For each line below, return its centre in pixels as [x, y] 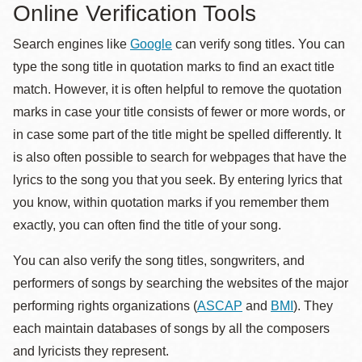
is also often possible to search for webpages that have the [180, 157]
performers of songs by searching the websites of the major [181, 283]
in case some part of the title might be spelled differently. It [177, 135]
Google [151, 44]
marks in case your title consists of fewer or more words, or [179, 112]
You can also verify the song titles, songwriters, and [159, 261]
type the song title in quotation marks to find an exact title [174, 67]
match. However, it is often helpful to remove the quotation [177, 89]
